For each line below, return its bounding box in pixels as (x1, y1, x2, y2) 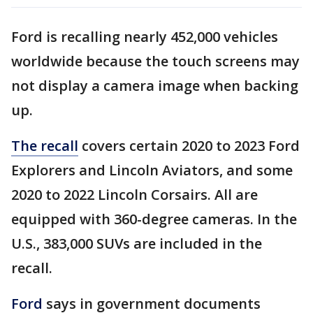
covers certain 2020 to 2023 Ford (78, 136, 300, 155)
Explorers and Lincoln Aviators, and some (11, 161, 293, 180)
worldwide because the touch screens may (11, 52, 300, 71)
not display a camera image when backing (11, 76, 298, 95)
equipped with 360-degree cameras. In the (11, 210, 297, 228)
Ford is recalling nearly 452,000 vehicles (11, 27, 278, 46)
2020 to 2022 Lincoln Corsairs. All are (11, 185, 258, 204)
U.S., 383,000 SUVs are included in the (11, 234, 262, 253)
